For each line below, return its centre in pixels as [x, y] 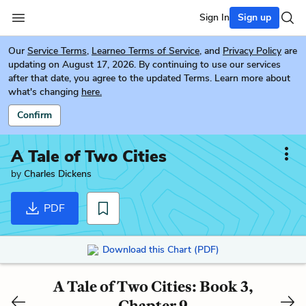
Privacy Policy [252, 51]
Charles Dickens [58, 174]
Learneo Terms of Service [145, 51]
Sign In [214, 17]
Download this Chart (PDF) [161, 249]
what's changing [43, 92]
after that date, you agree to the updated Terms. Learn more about [149, 78]
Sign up [254, 17]
